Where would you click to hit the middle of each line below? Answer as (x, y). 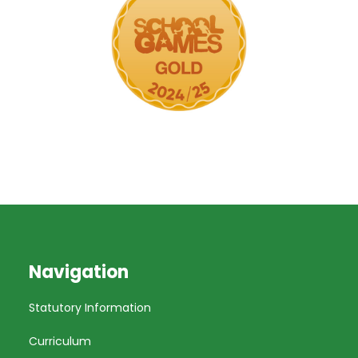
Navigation (79, 272)
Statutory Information (90, 308)
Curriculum (60, 341)
